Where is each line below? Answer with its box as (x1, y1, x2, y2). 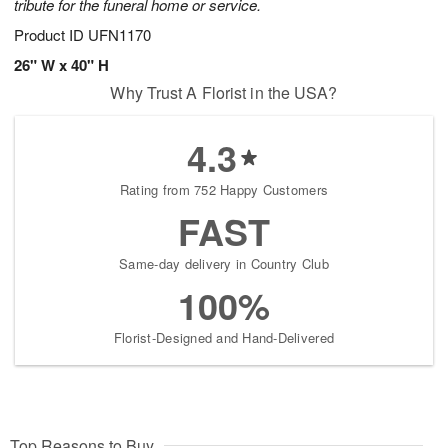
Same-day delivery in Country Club (119, 254, 329, 274)
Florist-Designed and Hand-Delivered (113, 328, 335, 348)
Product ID (14, 24, 88, 46)
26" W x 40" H (14, 54, 109, 77)
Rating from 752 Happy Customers (119, 180, 329, 200)
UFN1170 (88, 24, 151, 46)
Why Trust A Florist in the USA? (110, 81, 338, 105)
